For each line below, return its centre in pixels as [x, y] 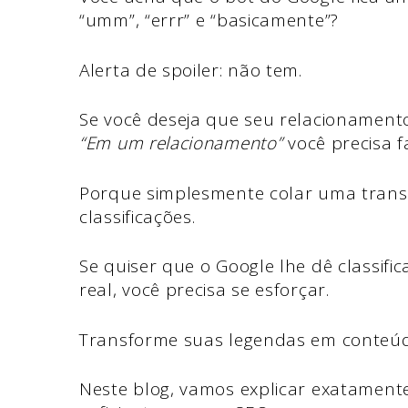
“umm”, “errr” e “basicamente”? [209, 20]
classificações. [140, 216]
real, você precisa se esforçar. [207, 290]
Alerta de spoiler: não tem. [191, 70]
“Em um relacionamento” [184, 143]
